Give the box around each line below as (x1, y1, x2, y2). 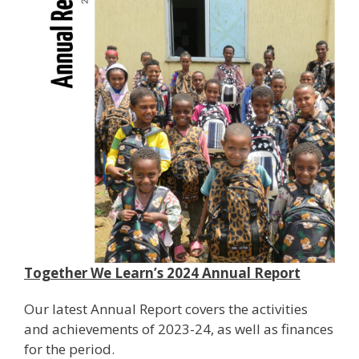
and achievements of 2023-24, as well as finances (24, 320, 333, 339)
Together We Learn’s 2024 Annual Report (24, 264, 301, 283)
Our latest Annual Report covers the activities (24, 300, 308, 319)
